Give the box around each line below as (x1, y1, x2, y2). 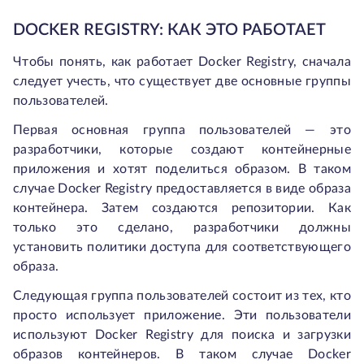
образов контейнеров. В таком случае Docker (13, 348, 351, 361)
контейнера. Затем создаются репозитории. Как (13, 201, 351, 214)
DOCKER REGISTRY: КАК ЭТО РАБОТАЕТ (13, 22, 326, 38)
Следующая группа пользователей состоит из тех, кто (13, 289, 352, 302)
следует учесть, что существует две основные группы (13, 75, 351, 88)
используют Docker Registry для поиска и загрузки (13, 328, 351, 341)
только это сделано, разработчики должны (13, 221, 351, 234)
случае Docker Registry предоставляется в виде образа (13, 182, 351, 195)
